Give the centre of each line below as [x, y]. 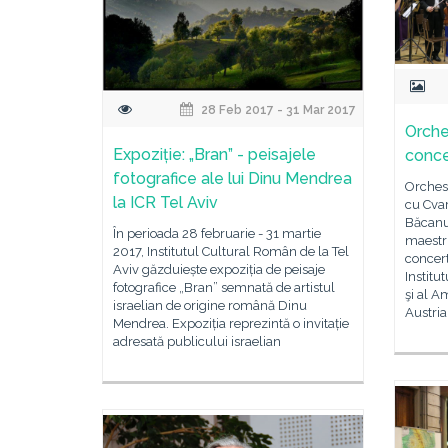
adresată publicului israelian [197, 341]
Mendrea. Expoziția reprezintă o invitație [231, 323]
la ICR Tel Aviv [165, 202]
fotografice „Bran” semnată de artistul [224, 287]
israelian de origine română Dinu [210, 305]
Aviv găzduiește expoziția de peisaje [219, 269]
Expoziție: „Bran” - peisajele [214, 154]
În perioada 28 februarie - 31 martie [217, 233]
